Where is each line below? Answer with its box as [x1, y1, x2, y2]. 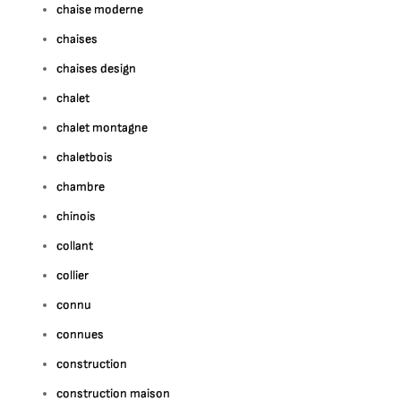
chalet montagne [56, 120, 149, 135]
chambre [56, 179, 106, 194]
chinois [56, 209, 97, 224]
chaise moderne [56, 2, 144, 17]
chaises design [56, 61, 137, 76]
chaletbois [56, 149, 114, 165]
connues [56, 327, 105, 342]
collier [56, 268, 90, 283]
